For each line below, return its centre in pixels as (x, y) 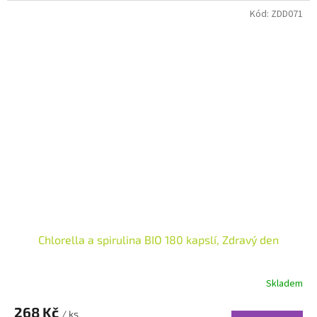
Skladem (284, 284)
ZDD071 (287, 14)
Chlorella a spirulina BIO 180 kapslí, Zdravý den (158, 239)
